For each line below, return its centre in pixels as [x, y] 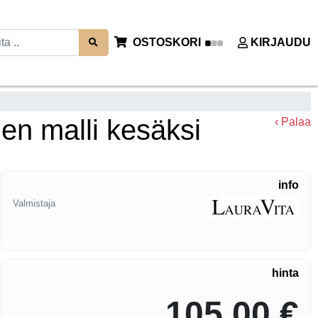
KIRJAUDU [281, 42]
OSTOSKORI [166, 42]
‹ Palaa [293, 122]
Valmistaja [34, 204]
